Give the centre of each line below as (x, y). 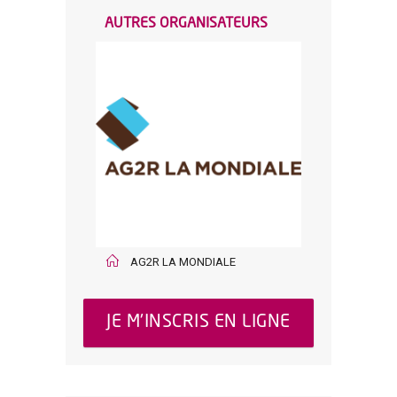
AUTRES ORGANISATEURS (186, 24)
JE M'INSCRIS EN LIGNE (198, 323)
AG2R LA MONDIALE (183, 262)
